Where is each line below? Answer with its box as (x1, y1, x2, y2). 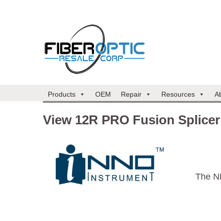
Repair (121, 90, 142, 98)
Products (48, 90, 75, 98)
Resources (161, 90, 195, 98)
